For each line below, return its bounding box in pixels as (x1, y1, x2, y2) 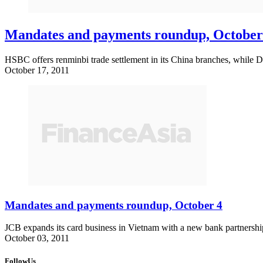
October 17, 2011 (5, 65, 69, 75)
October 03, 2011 (5, 233, 69, 244)
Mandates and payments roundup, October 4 (5, 198, 222, 211)
